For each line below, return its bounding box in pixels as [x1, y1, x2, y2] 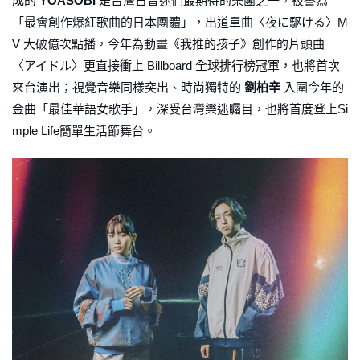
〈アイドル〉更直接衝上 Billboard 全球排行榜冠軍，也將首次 [12, 59, 340, 73]
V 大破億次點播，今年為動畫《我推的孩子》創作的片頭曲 [12, 37, 325, 51]
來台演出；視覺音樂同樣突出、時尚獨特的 [12, 80, 244, 95]
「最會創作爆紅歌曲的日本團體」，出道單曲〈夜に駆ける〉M [12, 15, 348, 30]
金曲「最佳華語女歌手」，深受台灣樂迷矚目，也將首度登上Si [12, 102, 348, 117]
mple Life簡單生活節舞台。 [12, 124, 156, 138]
